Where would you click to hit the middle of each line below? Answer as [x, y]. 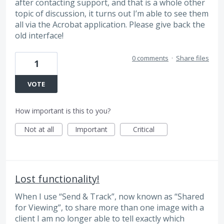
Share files [192, 58]
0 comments [150, 58]
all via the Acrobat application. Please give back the [110, 24]
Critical [144, 129]
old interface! [39, 35]
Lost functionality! [57, 179]
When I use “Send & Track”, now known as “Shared [109, 196]
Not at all [39, 129]
